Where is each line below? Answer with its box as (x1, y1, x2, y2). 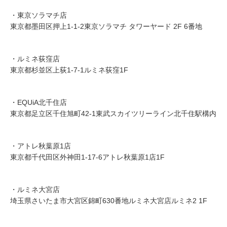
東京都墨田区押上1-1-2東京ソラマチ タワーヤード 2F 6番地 (10, 22, 202, 31)
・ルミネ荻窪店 (10, 55, 60, 63)
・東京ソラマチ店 (10, 11, 67, 20)
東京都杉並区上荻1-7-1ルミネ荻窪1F (10, 66, 128, 74)
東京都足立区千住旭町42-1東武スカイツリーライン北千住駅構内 (10, 109, 216, 118)
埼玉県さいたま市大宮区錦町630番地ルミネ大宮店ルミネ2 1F (10, 197, 207, 205)
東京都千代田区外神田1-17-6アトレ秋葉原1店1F (10, 153, 165, 162)
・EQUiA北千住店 (10, 98, 67, 107)
